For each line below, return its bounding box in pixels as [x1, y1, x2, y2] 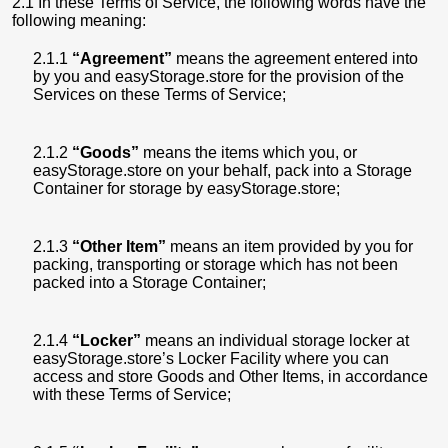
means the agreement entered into [172, 50, 418, 67]
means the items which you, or [139, 144, 357, 161]
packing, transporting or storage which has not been [33, 256, 398, 273]
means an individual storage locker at [141, 332, 409, 349]
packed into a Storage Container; [33, 274, 266, 291]
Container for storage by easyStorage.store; [33, 180, 340, 197]
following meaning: [12, 12, 146, 29]
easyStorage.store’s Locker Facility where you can [33, 350, 389, 367]
